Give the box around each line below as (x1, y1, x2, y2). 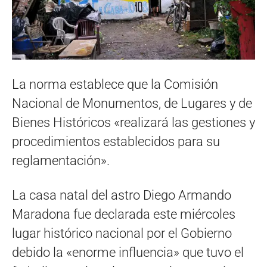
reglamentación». (12, 153, 110, 168)
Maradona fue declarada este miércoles (12, 206, 235, 222)
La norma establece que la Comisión (12, 76, 218, 92)
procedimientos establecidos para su (12, 133, 220, 149)
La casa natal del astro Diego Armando (12, 187, 231, 203)
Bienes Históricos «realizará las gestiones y (12, 114, 255, 130)
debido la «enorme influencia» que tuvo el (12, 244, 244, 260)
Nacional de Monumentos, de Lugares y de (12, 95, 252, 111)
